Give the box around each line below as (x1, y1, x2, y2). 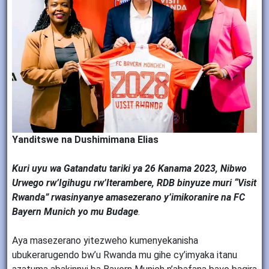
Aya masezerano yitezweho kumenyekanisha (12, 235, 198, 247)
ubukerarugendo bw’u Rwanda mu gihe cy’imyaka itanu (12, 249, 237, 261)
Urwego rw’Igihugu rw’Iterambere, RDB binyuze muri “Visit (12, 177, 256, 189)
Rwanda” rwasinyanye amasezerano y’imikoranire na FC (12, 192, 245, 204)
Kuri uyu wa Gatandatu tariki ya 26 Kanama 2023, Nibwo (12, 163, 247, 175)
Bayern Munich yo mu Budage (12, 206, 138, 218)
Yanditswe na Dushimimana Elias (12, 134, 159, 146)
